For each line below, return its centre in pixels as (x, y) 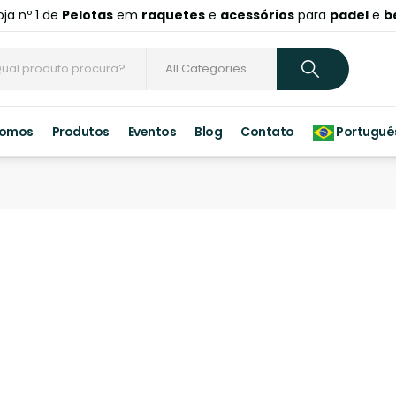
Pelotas (87, 15)
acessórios (257, 15)
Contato (267, 132)
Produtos (80, 132)
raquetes (173, 15)
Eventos (152, 132)
